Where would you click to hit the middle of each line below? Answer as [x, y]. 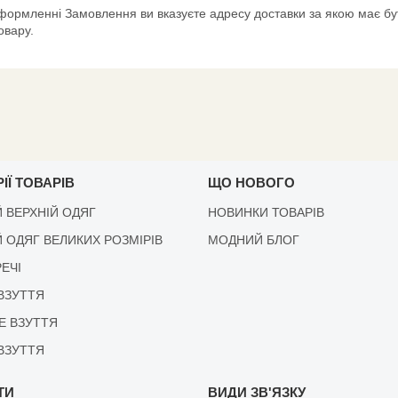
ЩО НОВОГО [251, 182]
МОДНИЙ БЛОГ [253, 239]
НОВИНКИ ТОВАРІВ [266, 212]
